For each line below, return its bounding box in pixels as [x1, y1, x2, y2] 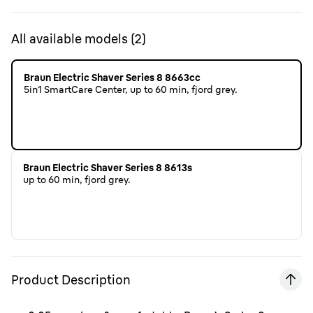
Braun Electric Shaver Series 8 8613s [23, 161, 192, 174]
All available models [11, 31, 128, 47]
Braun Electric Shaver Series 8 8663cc [24, 71, 201, 84]
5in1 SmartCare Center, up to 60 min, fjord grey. [24, 83, 238, 96]
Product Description [11, 271, 131, 288]
